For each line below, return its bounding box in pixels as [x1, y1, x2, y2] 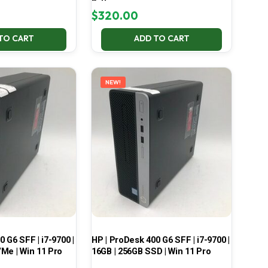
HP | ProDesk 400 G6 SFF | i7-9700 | [91, 234, 230, 246]
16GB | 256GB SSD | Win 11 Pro [91, 246, 211, 257]
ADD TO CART [133, 33, 190, 44]
